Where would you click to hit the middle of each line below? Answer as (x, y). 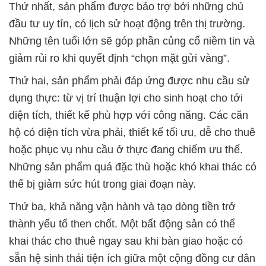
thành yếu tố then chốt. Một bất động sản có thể (122, 224)
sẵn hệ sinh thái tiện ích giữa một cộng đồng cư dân (132, 258)
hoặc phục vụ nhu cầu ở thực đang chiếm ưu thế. (126, 150)
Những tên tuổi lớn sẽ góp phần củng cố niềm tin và (132, 41)
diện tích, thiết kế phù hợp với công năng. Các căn (129, 115)
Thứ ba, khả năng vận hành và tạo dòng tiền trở (122, 207)
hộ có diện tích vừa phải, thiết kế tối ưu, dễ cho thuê (132, 132)
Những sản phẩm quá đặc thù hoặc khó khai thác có (133, 167)
